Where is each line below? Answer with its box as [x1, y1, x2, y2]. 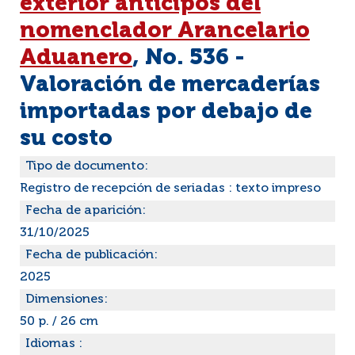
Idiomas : [25, 338, 82, 350]
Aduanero [20, 47, 132, 69]
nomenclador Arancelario [20, 20, 310, 42]
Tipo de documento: [25, 160, 148, 173]
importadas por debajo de [20, 101, 312, 123]
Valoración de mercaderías [20, 74, 320, 96]
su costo [20, 128, 113, 150]
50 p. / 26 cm [20, 315, 98, 328]
